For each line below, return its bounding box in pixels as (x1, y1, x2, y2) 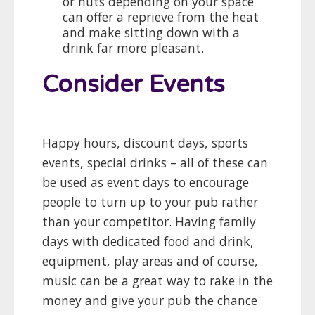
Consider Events (42, 70, 225, 100)
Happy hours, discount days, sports (42, 134, 248, 152)
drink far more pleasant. (63, 39, 205, 57)
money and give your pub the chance (42, 292, 257, 309)
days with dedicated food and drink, (42, 233, 254, 250)
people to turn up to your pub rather (42, 193, 258, 211)
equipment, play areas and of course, (42, 252, 258, 270)
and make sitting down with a (63, 24, 240, 41)
